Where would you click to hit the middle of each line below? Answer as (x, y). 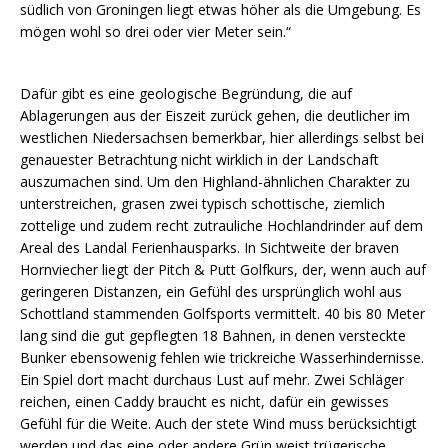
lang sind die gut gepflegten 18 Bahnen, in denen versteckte (213, 336)
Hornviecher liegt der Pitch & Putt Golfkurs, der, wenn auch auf (223, 270)
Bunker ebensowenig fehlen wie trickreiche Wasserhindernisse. (222, 358)
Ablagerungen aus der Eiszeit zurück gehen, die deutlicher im (215, 116)
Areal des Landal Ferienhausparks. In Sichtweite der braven (209, 248)
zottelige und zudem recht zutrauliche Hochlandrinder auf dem (221, 226)
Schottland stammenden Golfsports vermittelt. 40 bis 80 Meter (222, 314)
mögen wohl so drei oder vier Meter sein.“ (155, 32)
